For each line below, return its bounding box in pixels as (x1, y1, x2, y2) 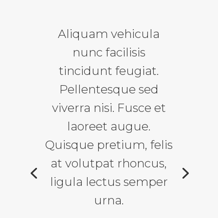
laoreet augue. (67, 119, 151, 134)
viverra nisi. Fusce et (52, 101, 166, 115)
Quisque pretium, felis (45, 138, 173, 152)
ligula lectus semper (50, 175, 168, 189)
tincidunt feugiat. (59, 64, 159, 78)
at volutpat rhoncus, (51, 156, 167, 171)
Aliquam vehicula (58, 27, 160, 41)
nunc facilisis (72, 45, 145, 60)
